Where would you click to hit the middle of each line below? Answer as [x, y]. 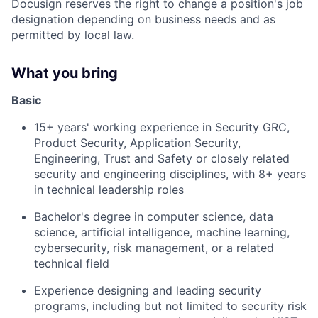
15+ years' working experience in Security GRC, [162, 127]
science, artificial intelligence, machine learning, [162, 232]
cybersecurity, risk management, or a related [154, 248]
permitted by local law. [73, 35]
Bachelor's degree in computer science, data [154, 217]
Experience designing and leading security [148, 291]
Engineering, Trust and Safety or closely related [162, 159]
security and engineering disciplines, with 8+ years [170, 174]
